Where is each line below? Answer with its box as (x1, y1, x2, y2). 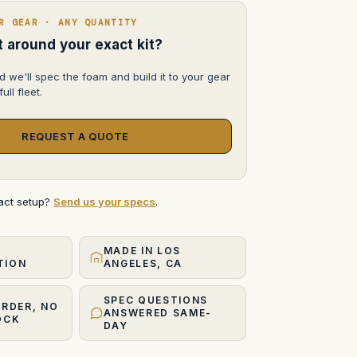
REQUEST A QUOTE (22, 129, 129, 143)
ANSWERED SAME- (103, 306, 213, 319)
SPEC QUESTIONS (103, 293, 209, 306)
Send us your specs (53, 194, 156, 208)
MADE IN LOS (103, 244, 182, 257)
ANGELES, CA (103, 257, 183, 269)
